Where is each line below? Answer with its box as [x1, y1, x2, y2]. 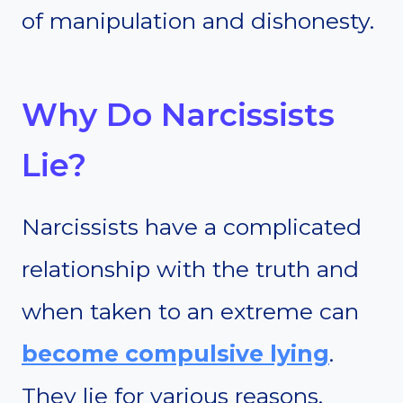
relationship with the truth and [22, 255, 359, 283]
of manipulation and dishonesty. [22, 7, 374, 35]
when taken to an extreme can [22, 298, 359, 326]
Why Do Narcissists [22, 94, 335, 134]
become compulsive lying [22, 340, 329, 368]
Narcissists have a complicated [22, 213, 362, 241]
